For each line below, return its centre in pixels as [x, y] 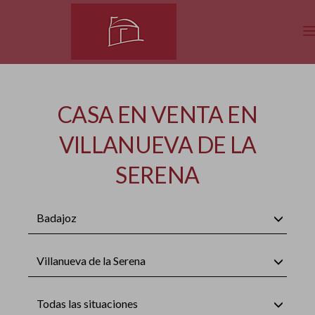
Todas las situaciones [87, 303]
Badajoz [57, 218]
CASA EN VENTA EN [157, 114]
